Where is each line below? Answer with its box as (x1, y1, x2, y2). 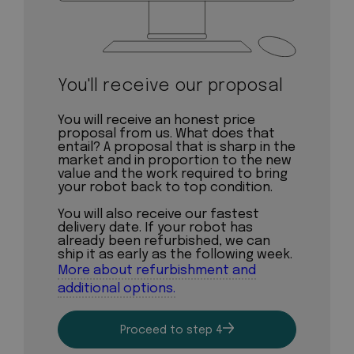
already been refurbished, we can (57, 234, 270, 248)
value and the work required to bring (57, 168, 288, 182)
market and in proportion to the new (57, 154, 292, 168)
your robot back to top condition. (57, 181, 273, 195)
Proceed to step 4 (120, 324, 223, 336)
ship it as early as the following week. (57, 247, 292, 262)
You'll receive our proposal (57, 77, 283, 96)
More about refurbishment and (57, 263, 256, 277)
